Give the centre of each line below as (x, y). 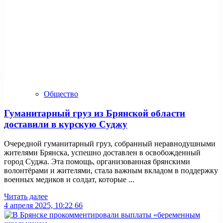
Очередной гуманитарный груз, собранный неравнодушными (110, 143)
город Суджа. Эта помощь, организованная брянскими (97, 161)
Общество (61, 94)
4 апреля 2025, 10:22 (38, 205)
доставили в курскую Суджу (66, 124)
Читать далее (26, 196)
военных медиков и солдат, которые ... (69, 179)
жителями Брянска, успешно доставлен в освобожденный (102, 152)
